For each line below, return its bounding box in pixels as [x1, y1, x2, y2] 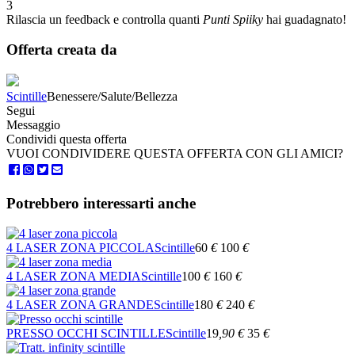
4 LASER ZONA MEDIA [6, 269, 141, 284]
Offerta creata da [6, 41, 117, 59]
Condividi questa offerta [6, 132, 127, 146]
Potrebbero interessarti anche [6, 194, 196, 212]
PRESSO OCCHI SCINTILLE [6, 326, 166, 341]
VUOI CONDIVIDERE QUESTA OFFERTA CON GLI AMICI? [6, 147, 343, 160]
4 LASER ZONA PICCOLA [6, 241, 155, 255]
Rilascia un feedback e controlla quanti [6, 12, 203, 26]
